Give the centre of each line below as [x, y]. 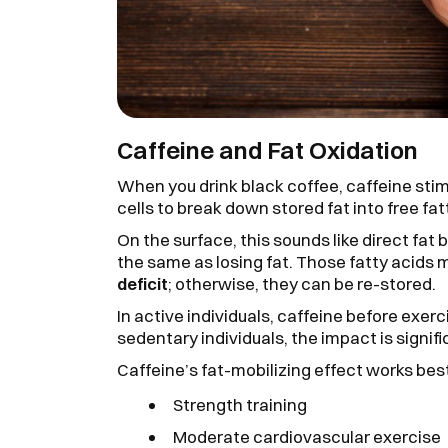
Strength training [240, 404]
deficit [142, 283]
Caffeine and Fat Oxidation [267, 149]
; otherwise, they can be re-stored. [302, 283]
